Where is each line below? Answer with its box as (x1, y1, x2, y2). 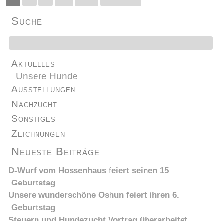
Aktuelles (11, 58, 56, 69)
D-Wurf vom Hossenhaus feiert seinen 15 (8, 166, 169, 176)
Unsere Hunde (16, 71, 78, 82)
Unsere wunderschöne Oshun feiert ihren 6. (8, 190, 180, 200)
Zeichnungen (11, 128, 66, 139)
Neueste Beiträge (11, 146, 100, 158)
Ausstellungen (11, 84, 76, 95)
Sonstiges (11, 113, 56, 124)
